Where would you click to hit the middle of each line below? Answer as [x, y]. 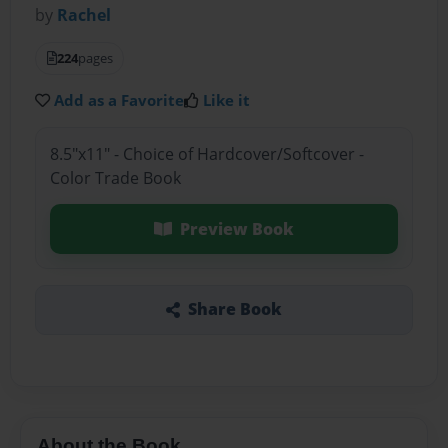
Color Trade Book [115, 177]
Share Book [234, 309]
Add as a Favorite [119, 100]
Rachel [84, 15]
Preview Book [236, 228]
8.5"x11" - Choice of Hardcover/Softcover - [206, 153]
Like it [227, 100]
